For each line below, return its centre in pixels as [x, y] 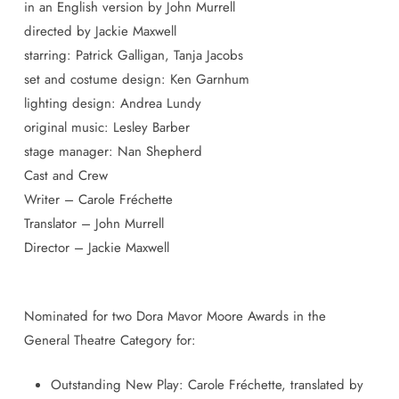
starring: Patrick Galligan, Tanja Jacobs [133, 55]
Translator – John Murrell [94, 224]
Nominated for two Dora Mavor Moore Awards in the [175, 316]
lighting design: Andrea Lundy [112, 103]
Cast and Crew [65, 175]
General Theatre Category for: [110, 340]
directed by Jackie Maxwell [100, 31]
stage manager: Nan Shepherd [113, 151]
